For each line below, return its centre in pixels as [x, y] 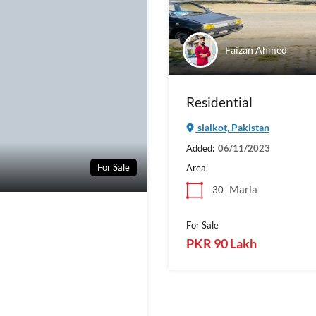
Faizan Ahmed [256, 50]
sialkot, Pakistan [232, 127]
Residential [219, 102]
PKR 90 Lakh [221, 243]
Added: [200, 148]
